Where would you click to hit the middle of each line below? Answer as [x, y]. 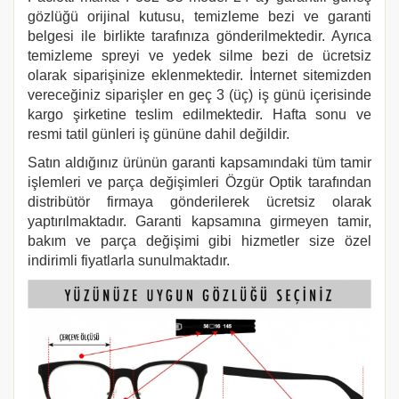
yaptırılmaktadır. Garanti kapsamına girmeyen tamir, [199, 221]
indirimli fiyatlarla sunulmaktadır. [129, 261]
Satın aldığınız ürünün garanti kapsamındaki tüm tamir [199, 163]
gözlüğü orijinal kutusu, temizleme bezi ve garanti [199, 16]
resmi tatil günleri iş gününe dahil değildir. [160, 134]
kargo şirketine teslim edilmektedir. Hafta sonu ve [199, 114]
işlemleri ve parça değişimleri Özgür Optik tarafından [199, 182]
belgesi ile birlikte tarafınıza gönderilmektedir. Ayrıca [199, 36]
